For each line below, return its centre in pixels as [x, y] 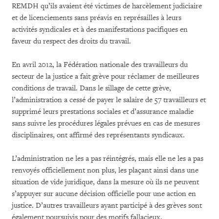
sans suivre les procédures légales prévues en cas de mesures [106, 123]
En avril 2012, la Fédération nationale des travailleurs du [100, 65]
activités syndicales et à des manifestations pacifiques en [100, 30]
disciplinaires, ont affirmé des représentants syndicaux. [98, 135]
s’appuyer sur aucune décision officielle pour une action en [104, 194]
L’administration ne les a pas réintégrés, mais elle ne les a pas [108, 159]
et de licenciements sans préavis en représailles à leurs [97, 18]
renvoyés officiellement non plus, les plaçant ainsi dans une [105, 170]
